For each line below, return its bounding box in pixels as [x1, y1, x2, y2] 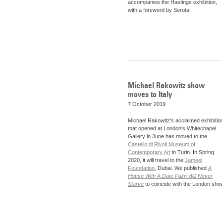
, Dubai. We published [155, 165, 208, 171]
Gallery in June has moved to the [128, 133, 207, 140]
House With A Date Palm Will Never [128, 173, 213, 179]
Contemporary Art [128, 149, 170, 156]
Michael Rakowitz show [128, 80, 205, 90]
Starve [128, 181, 144, 187]
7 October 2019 [128, 101, 166, 107]
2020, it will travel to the [128, 157, 185, 164]
